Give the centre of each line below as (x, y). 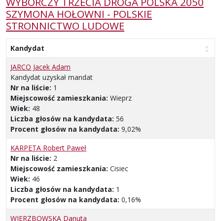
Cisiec (119, 169)
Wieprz (121, 98)
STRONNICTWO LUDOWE (65, 26)
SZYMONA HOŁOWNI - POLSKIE (79, 14)
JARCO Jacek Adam (40, 67)
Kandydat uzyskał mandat (52, 77)
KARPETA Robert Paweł (48, 148)
